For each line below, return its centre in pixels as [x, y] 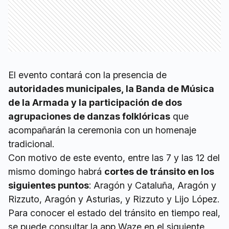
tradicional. [31, 144]
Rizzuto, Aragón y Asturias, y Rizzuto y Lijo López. [114, 199]
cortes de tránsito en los [159, 171]
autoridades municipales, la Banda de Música [111, 89]
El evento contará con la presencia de [87, 75]
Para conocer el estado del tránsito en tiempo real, [114, 213]
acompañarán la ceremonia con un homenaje [102, 130]
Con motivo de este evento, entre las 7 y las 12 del [114, 158]
